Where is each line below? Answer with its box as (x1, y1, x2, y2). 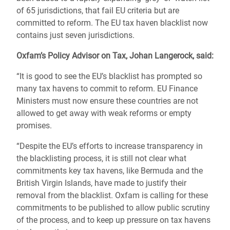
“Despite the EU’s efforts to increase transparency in (16, 141, 203, 151)
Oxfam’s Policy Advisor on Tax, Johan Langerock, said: (16, 51, 214, 61)
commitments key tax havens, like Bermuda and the (16, 166, 203, 176)
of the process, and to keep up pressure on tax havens (16, 215, 210, 225)
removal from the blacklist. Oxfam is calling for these (16, 190, 208, 200)
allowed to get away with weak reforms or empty (16, 108, 191, 118)
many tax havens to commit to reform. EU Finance (16, 84, 198, 93)
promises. (16, 121, 56, 130)
